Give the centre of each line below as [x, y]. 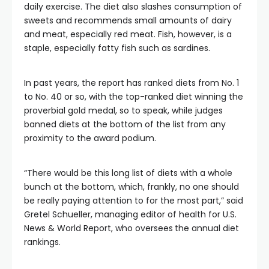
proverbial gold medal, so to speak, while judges [123, 110]
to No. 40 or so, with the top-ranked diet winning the [134, 97]
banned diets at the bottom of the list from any [125, 124]
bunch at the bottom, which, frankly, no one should [131, 187]
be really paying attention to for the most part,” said [134, 201]
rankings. [42, 242]
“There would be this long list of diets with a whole [128, 173]
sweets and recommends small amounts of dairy [128, 20]
